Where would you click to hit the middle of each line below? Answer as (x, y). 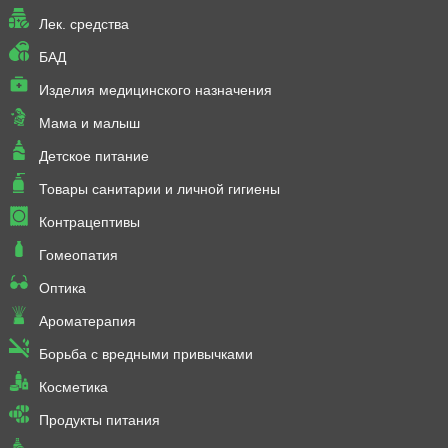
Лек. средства (83, 24)
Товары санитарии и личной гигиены (159, 189)
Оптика (62, 288)
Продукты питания (99, 420)
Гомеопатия (78, 255)
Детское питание (93, 156)
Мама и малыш (89, 123)
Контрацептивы (89, 222)
